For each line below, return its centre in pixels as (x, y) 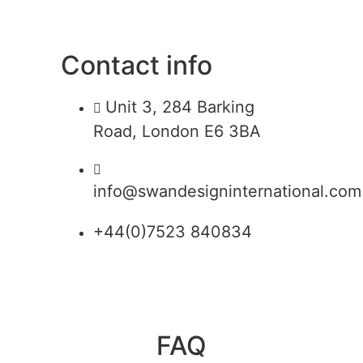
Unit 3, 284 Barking (180, 107)
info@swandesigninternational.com (227, 191)
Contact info (137, 65)
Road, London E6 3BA (177, 131)
